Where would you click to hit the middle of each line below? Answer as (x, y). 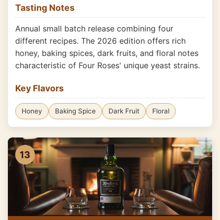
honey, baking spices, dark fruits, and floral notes (107, 53)
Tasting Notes (45, 8)
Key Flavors (40, 88)
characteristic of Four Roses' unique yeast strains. (108, 65)
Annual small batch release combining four (94, 28)
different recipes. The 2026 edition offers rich (100, 41)
